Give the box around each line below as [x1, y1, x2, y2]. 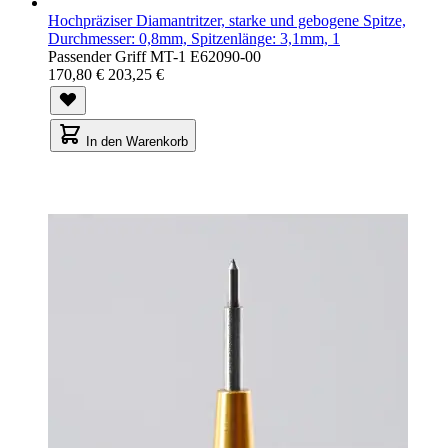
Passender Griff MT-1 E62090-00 [48, 47, 261, 65]
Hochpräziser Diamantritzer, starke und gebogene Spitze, [48, 11, 406, 29]
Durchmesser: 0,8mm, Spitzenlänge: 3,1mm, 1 [48, 29, 340, 47]
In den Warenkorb [86, 133, 188, 149]
